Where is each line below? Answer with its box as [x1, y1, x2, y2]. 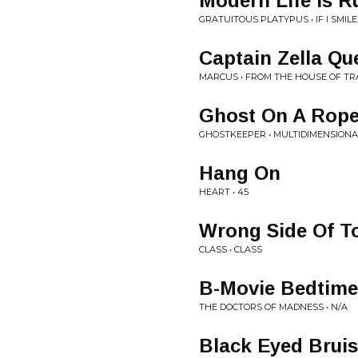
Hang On [199, 162, 280, 184]
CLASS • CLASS [199, 244, 262, 255]
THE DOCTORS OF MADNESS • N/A [199, 301, 348, 312]
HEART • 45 [199, 186, 249, 197]
